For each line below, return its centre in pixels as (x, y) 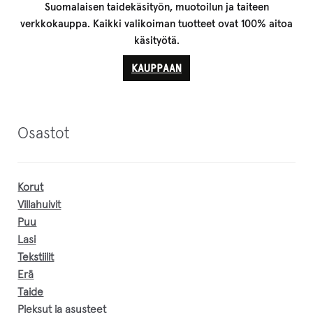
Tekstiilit (36, 257)
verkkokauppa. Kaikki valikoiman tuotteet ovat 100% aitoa (156, 24)
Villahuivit (39, 205)
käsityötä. (156, 41)
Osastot (44, 134)
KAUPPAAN (156, 68)
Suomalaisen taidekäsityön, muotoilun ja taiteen (156, 7)
